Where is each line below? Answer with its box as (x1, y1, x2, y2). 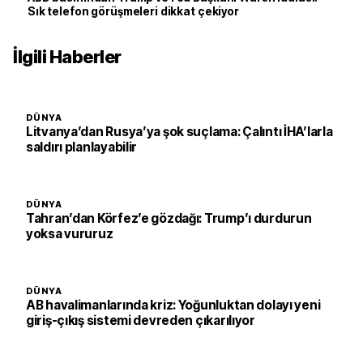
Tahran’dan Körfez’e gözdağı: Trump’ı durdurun (26, 211, 312, 226)
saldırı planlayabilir (26, 139, 138, 155)
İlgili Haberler (13, 46, 122, 67)
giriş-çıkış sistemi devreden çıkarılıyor (26, 313, 255, 328)
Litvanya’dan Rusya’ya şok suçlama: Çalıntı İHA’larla (26, 124, 333, 139)
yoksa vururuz (26, 226, 113, 241)
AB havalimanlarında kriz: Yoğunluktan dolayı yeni (26, 297, 321, 313)
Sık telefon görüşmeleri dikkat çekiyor (28, 5, 239, 18)
